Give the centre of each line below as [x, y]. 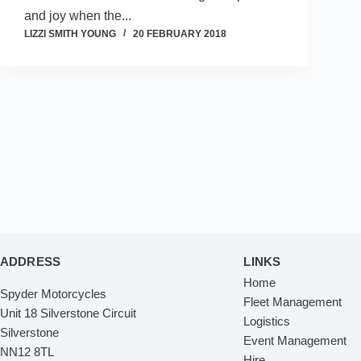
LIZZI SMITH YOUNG [70, 34]
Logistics [267, 321]
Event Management [295, 340]
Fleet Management [293, 302]
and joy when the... [78, 16]
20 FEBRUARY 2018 [180, 34]
